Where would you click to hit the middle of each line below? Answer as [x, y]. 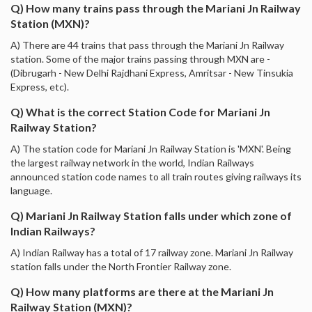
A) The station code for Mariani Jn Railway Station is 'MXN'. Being [151, 148]
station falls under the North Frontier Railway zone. [121, 266]
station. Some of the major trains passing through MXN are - [140, 58]
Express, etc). [40, 86]
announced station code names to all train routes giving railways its [156, 176]
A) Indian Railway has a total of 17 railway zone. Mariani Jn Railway [152, 252]
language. [31, 190]
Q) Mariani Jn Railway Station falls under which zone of [151, 215]
